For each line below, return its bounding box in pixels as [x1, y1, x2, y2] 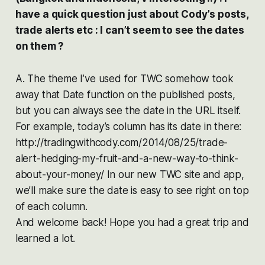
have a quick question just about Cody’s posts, [15, 8, 248, 20]
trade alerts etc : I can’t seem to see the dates [15, 24, 244, 36]
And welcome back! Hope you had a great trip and [15, 216, 249, 228]
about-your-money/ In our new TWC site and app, [15, 168, 244, 180]
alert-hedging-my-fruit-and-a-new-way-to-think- [15, 152, 238, 164]
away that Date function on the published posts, [15, 88, 235, 101]
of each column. [15, 200, 88, 212]
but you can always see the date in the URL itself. [15, 104, 241, 117]
